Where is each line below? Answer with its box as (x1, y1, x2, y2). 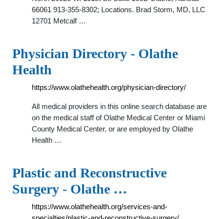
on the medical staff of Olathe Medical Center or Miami (32, 113, 205, 122)
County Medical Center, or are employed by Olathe (32, 125, 193, 133)
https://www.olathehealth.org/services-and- (32, 202, 167, 211)
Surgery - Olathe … (12, 181, 127, 197)
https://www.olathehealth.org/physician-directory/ (32, 83, 186, 91)
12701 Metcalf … (32, 17, 86, 25)
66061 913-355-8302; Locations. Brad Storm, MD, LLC (32, 5, 205, 14)
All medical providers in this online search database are (32, 102, 207, 110)
